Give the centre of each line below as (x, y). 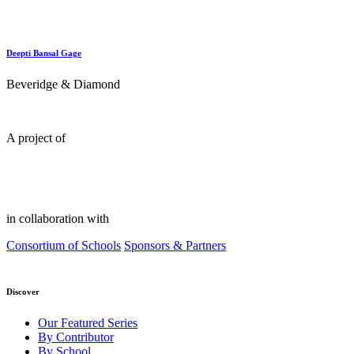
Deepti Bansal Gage (44, 53)
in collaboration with (58, 219)
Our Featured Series (88, 323)
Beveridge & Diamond (63, 85)
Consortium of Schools (64, 246)
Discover (23, 292)
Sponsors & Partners (175, 246)
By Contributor (76, 337)
